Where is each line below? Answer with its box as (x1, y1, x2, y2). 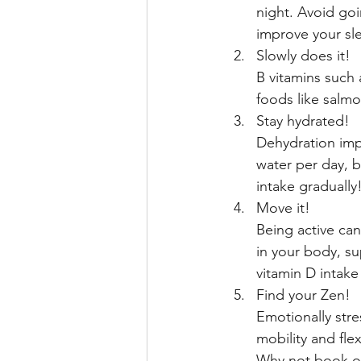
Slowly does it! (256, 47, 351, 65)
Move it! (256, 199, 314, 218)
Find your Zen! (256, 286, 355, 305)
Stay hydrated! (256, 112, 350, 131)
